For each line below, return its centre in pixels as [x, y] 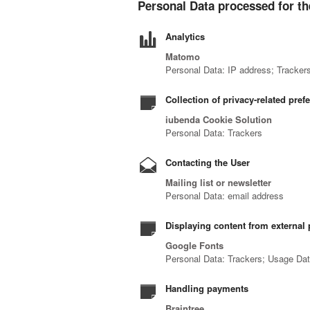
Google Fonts [195, 246]
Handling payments [207, 289]
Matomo [183, 57]
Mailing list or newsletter [219, 183]
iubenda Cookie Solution [219, 120]
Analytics [185, 37]
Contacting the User [208, 163]
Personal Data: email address [225, 196]
